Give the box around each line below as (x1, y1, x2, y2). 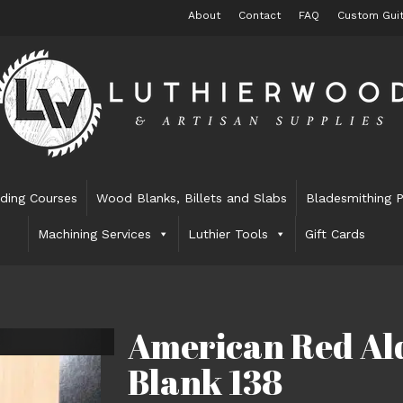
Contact (237, 9, 281, 22)
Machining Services (38, 227, 152, 241)
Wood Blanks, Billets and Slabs (96, 191, 288, 205)
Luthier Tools (188, 227, 269, 241)
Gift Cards (305, 227, 366, 241)
